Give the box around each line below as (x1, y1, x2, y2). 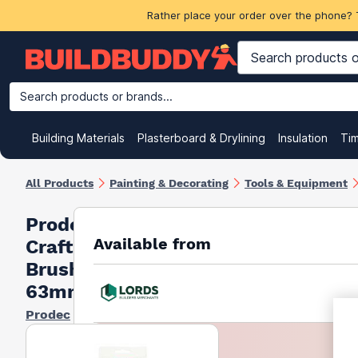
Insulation (278, 131, 328, 145)
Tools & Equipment (245, 176, 348, 189)
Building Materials (32, 131, 125, 145)
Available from (93, 233, 211, 253)
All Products (26, 176, 93, 189)
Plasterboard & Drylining (137, 131, 265, 145)
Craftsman (26, 235, 125, 258)
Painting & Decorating (109, 176, 229, 189)
